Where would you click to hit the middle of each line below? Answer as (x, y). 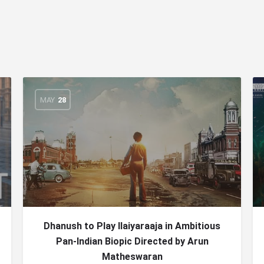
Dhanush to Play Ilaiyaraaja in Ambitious (132, 226)
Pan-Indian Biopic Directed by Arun (132, 241)
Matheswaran (132, 257)
